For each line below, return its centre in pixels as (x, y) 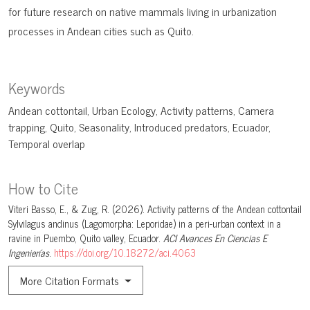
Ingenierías (29, 253)
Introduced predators (181, 127)
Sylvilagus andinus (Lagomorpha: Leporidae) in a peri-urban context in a (145, 224)
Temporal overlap (47, 144)
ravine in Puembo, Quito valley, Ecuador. (86, 238)
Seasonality (104, 127)
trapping (27, 127)
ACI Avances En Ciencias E (215, 238)
